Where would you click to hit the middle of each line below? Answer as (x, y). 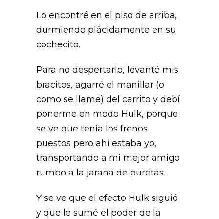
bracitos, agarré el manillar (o (100, 85)
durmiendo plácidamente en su (106, 30)
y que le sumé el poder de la (99, 213)
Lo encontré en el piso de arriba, (107, 15)
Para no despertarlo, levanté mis (107, 70)
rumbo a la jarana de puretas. (102, 173)
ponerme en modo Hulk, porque (107, 114)
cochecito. (58, 44)
